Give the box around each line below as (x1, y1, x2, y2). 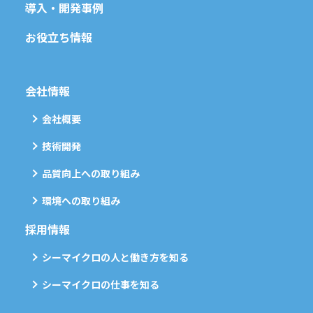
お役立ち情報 (25, 29, 92, 45)
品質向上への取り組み (42, 166, 140, 180)
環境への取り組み (42, 194, 120, 208)
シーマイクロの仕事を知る (42, 277, 159, 291)
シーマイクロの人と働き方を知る (42, 250, 189, 264)
